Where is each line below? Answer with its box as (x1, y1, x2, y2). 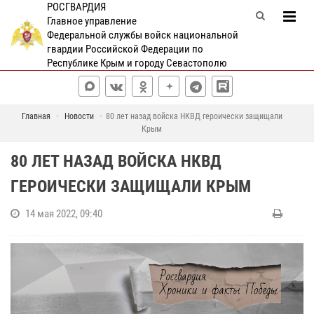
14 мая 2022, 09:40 (25, 207, 102, 220)
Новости (64, 111, 94, 121)
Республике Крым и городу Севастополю (46, 57, 227, 69)
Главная (21, 111, 50, 121)
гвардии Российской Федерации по (46, 43, 203, 55)
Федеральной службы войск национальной (46, 29, 238, 41)
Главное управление (46, 15, 137, 27)
